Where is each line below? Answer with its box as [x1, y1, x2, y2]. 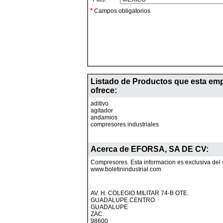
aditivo [91, 100, 109, 107]
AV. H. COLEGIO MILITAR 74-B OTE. [91, 190, 189, 197]
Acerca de [91, 145, 131, 153]
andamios [91, 114, 117, 121]
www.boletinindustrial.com [91, 166, 161, 173]
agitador [91, 107, 113, 114]
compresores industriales [91, 121, 159, 128]
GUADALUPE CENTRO [91, 197, 155, 204]
